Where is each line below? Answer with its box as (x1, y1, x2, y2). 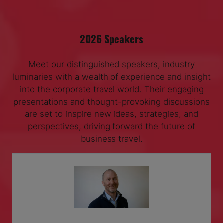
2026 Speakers (80, 29, 143, 47)
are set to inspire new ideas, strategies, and (25, 107, 198, 119)
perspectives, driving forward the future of (28, 119, 195, 132)
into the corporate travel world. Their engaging (19, 82, 204, 95)
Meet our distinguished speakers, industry (28, 57, 195, 70)
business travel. (80, 132, 143, 144)
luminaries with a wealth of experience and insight (12, 70, 211, 82)
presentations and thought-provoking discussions (13, 95, 210, 107)
